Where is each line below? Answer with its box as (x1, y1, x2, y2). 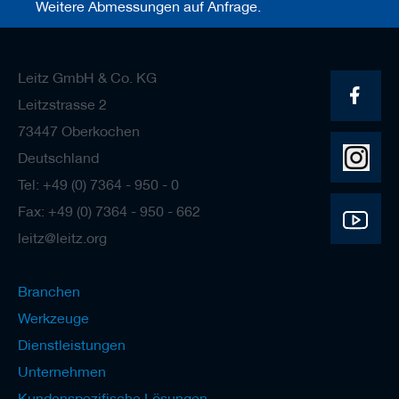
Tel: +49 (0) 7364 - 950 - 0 (18, 176, 179, 192)
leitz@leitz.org (18, 230, 107, 246)
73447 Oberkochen (18, 123, 140, 139)
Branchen (18, 283, 80, 299)
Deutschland (18, 150, 99, 166)
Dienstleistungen (18, 337, 126, 353)
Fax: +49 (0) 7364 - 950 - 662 (18, 203, 200, 219)
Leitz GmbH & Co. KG (18, 69, 157, 85)
